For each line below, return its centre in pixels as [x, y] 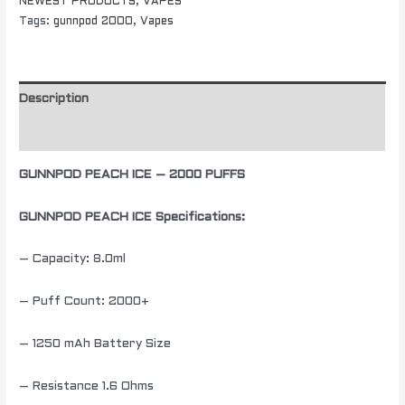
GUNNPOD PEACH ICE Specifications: [132, 217]
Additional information [86, 134]
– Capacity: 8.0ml [73, 259]
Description [54, 99]
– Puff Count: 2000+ [85, 302]
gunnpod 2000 [94, 22]
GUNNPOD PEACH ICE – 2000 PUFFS [132, 174]
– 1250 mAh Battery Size [95, 344]
